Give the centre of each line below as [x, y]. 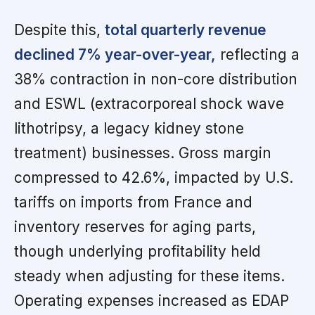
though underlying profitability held [137, 251]
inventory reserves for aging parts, [135, 226]
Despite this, [59, 30]
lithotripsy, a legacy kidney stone [129, 128]
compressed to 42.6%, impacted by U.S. [154, 177]
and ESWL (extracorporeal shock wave [149, 103]
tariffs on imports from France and [133, 202]
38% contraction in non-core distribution [156, 79]
